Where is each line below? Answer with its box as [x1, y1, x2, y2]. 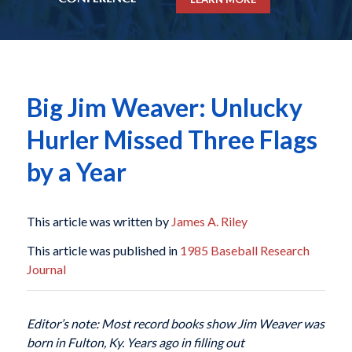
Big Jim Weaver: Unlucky [26, 92, 302, 123]
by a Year [26, 156, 126, 188]
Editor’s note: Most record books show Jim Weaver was [26, 316, 324, 332]
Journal [26, 262, 66, 277]
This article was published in [26, 243, 180, 258]
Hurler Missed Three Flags [26, 124, 317, 156]
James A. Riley [170, 213, 247, 229]
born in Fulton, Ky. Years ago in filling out [26, 335, 244, 350]
